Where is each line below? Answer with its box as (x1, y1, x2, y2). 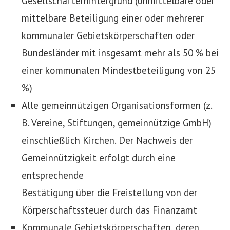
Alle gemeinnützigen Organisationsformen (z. (22, 99, 212, 112)
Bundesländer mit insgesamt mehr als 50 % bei (22, 46, 219, 60)
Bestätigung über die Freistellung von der (22, 186, 197, 199)
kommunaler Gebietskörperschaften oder (22, 29, 195, 42)
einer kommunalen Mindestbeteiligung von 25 (22, 64, 216, 77)
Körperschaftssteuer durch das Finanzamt (22, 203, 197, 217)
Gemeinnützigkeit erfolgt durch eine (22, 151, 176, 164)
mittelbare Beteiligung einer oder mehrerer (22, 11, 204, 25)
